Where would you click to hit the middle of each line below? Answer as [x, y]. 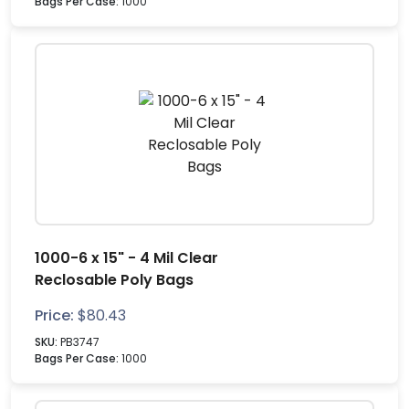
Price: [54, 315]
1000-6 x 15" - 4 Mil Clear [126, 258]
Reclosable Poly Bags [114, 280]
